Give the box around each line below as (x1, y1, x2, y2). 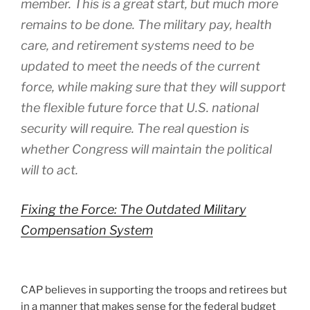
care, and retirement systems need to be (21, 38, 254, 53)
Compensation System (21, 223, 153, 238)
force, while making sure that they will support (21, 80, 286, 95)
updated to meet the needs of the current (21, 59, 260, 74)
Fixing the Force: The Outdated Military (21, 202, 246, 217)
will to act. (21, 163, 78, 178)
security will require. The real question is (21, 121, 249, 136)
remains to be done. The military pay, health (21, 17, 272, 33)
